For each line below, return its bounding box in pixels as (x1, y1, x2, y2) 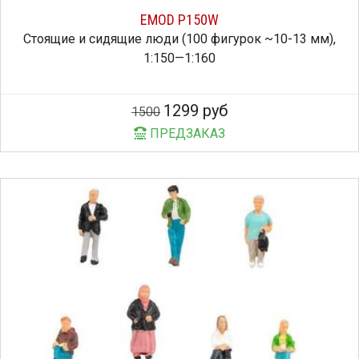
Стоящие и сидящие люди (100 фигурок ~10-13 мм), (23, 30, 336, 46)
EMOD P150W (140, 10, 219, 28)
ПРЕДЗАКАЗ (147, 125, 225, 141)
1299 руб (163, 100, 228, 120)
